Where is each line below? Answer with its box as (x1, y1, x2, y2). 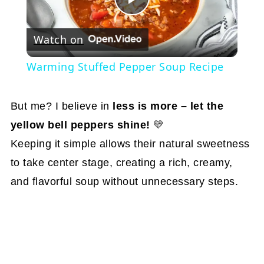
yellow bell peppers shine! (10, 118, 150, 131)
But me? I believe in (10, 100, 113, 112)
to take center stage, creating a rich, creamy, (10, 156, 233, 169)
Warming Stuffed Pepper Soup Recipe (26, 59, 224, 74)
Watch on (33, 32, 84, 47)
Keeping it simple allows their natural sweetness (10, 137, 250, 150)
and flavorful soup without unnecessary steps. (10, 175, 239, 187)
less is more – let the (113, 100, 224, 112)
